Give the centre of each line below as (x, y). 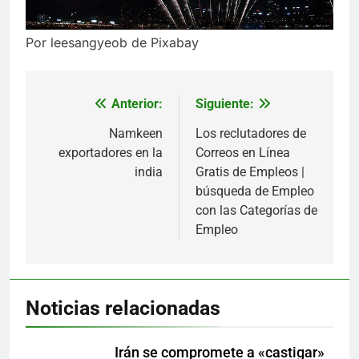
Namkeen (136, 133)
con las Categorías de (256, 210)
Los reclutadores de (251, 133)
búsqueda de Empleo (255, 191)
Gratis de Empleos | (250, 171)
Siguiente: (225, 103)
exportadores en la (111, 152)
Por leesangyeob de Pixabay (112, 42)
